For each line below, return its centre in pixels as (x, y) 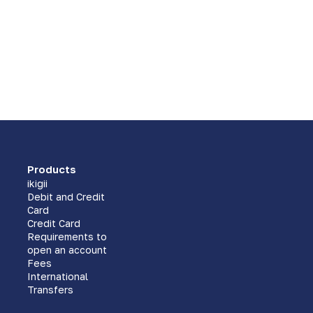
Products (51, 169)
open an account (67, 249)
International (57, 276)
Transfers (50, 289)
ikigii (37, 183)
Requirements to (67, 236)
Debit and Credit (66, 196)
